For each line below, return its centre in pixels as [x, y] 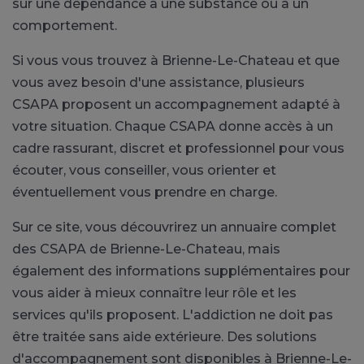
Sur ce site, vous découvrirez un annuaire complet [174, 227]
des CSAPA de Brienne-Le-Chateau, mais [146, 249]
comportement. [65, 26]
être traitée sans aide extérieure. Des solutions [165, 337]
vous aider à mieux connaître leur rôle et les [154, 293]
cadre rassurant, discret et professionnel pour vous [178, 148]
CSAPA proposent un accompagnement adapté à [176, 104]
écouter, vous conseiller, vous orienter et [144, 170]
